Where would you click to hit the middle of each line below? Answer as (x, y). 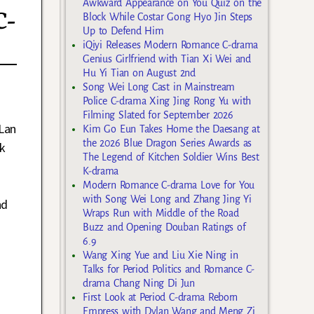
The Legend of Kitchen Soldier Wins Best (171, 157)
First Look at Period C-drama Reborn (161, 297)
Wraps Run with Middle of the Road (161, 213)
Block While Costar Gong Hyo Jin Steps (168, 16)
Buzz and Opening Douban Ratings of (164, 227)
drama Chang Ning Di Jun (139, 283)
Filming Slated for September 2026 (158, 115)
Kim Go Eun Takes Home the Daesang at (171, 129)
